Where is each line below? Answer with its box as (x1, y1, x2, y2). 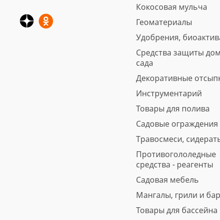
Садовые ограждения (136, 118, 218, 129)
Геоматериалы (136, 17, 192, 27)
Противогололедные (136, 149, 216, 160)
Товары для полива (136, 103, 210, 114)
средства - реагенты (136, 159, 213, 170)
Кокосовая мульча (136, 1, 207, 12)
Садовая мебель (136, 174, 199, 185)
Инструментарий (136, 88, 202, 99)
